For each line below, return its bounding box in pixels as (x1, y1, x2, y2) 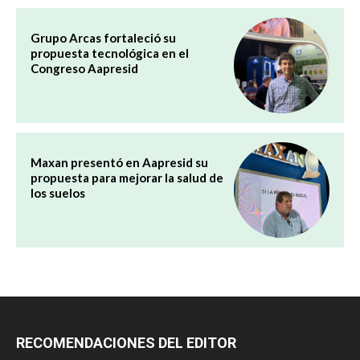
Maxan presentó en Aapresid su (31, 154, 208, 170)
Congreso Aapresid (31, 60, 138, 76)
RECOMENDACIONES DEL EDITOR (16, 333, 236, 351)
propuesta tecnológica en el (31, 45, 189, 60)
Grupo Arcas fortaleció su (31, 30, 176, 45)
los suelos (31, 185, 85, 200)
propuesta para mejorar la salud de (31, 170, 223, 185)
